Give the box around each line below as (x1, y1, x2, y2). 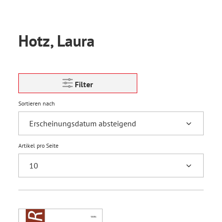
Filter (75, 79, 93, 89)
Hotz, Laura (18, 30, 95, 51)
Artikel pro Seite (18, 142, 58, 149)
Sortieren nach (18, 100, 55, 107)
